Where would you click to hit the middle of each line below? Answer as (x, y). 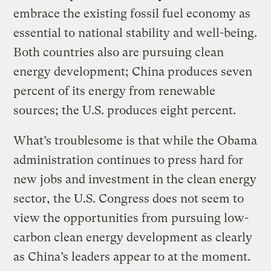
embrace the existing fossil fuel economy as (132, 13)
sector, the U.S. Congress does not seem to (129, 198)
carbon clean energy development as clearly (133, 237)
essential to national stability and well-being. (135, 33)
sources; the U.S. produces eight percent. (125, 110)
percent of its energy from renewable (115, 91)
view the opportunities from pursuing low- (131, 218)
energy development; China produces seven (133, 71)
